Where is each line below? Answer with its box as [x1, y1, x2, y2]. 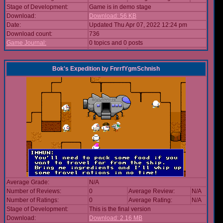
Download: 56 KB [89, 12, 136, 19]
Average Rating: [128, 197, 172, 204]
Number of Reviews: [6, 188, 61, 195]
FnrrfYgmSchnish [110, 65, 160, 72]
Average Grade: [6, 179, 49, 186]
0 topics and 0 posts [89, 39, 143, 46]
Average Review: [128, 188, 175, 195]
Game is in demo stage [89, 3, 151, 10]
